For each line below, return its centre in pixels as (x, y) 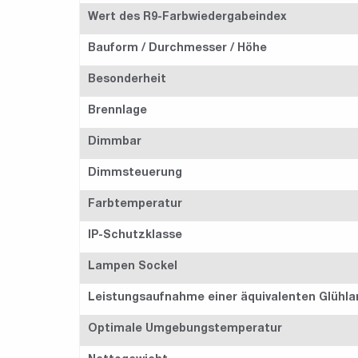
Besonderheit (127, 80)
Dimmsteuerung (135, 173)
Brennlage (117, 111)
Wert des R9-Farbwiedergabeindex (187, 17)
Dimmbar (115, 142)
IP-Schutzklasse (135, 235)
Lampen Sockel (133, 267)
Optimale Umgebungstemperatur (185, 329)
